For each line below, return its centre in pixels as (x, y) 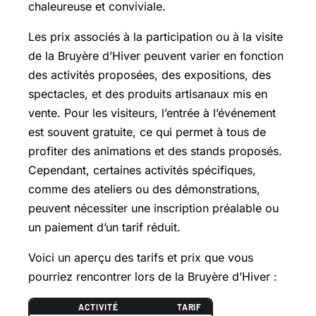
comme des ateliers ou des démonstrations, (144, 189)
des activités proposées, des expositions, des (150, 74)
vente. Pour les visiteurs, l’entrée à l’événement (152, 113)
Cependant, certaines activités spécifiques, (142, 170)
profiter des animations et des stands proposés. (155, 151)
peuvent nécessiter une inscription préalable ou (153, 208)
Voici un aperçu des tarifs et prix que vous (141, 257)
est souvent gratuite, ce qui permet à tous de (147, 132)
